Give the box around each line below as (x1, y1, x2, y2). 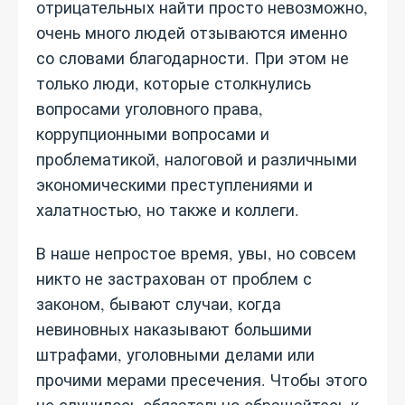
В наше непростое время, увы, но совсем (36, 242, 356, 264)
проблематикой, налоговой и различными (36, 148, 357, 170)
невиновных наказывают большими (36, 318, 312, 340)
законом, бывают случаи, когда (36, 293, 281, 315)
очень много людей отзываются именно (36, 22, 347, 43)
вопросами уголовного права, (36, 98, 263, 119)
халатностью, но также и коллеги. (36, 199, 299, 221)
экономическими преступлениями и (36, 174, 313, 195)
